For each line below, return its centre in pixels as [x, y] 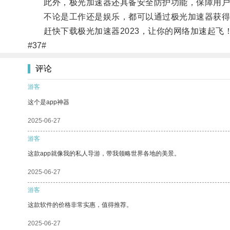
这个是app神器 [49, 102]
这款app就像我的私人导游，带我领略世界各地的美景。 [104, 153]
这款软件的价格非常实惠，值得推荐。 [80, 205]
